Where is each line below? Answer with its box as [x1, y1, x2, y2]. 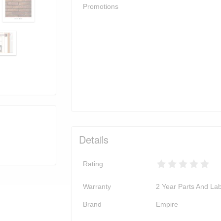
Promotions [83, 2, 118, 11]
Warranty [83, 183, 111, 191]
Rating [83, 160, 103, 168]
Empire [156, 200, 178, 209]
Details [79, 132, 109, 147]
